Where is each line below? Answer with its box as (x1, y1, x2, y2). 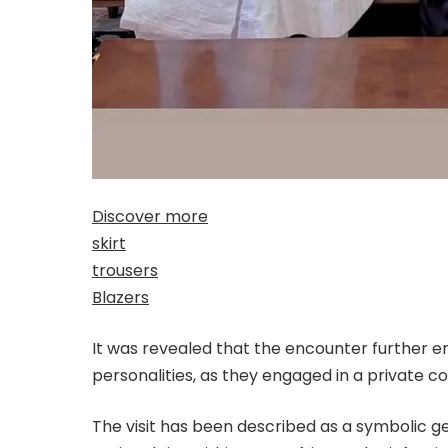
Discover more (92, 205, 208, 229)
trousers (92, 259, 158, 283)
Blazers (92, 286, 149, 310)
